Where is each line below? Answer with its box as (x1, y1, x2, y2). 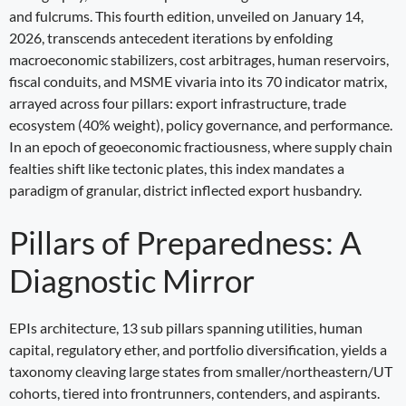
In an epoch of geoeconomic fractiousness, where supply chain (9, 137, 392, 155)
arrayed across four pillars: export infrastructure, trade (9, 93, 346, 111)
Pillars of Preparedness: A (9, 222, 362, 261)
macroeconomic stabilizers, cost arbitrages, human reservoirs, (9, 50, 389, 68)
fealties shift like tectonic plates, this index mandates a (9, 159, 344, 177)
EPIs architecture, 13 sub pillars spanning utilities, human (9, 318, 362, 336)
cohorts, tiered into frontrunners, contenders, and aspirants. (9, 383, 380, 401)
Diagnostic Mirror (9, 260, 255, 299)
